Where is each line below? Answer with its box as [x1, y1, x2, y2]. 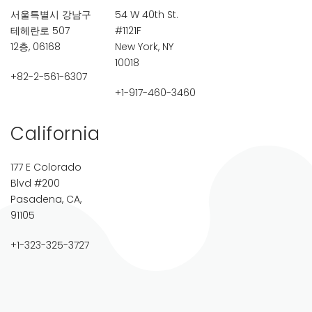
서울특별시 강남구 [10, 7, 91, 22]
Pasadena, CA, [10, 192, 81, 206]
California [10, 120, 100, 146]
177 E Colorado [10, 159, 81, 174]
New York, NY [115, 39, 174, 54]
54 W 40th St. [115, 7, 179, 22]
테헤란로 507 [10, 23, 70, 38]
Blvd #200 [10, 175, 60, 190]
